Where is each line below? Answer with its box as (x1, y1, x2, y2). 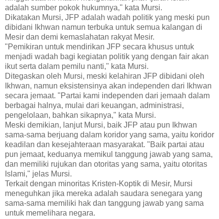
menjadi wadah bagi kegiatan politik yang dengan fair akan (5, 52, 209, 61)
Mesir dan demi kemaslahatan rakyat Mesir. (5, 33, 154, 42)
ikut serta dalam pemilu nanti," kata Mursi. (5, 62, 149, 71)
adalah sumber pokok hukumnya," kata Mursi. (5, 3, 162, 12)
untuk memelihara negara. (5, 209, 95, 218)
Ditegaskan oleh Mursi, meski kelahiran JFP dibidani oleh (5, 72, 204, 81)
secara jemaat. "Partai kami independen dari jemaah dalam (5, 91, 210, 100)
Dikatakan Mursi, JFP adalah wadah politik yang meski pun (5, 13, 210, 22)
